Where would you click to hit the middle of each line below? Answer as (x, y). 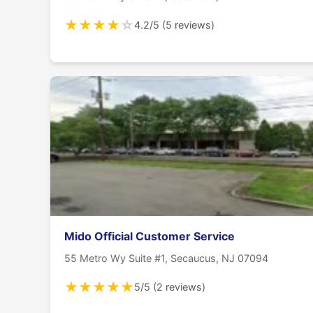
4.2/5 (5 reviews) (174, 25)
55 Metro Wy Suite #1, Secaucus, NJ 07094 (166, 258)
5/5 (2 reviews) (170, 287)
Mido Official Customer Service (150, 236)
